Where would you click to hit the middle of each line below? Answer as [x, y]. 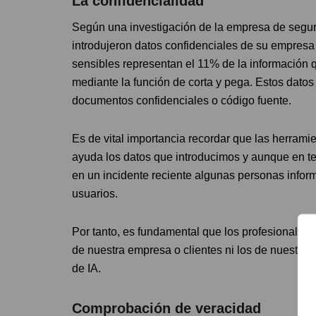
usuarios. [95, 193]
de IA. [86, 268]
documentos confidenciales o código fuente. [182, 100]
